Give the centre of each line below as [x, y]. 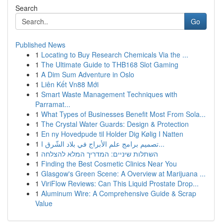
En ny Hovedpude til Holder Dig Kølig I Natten [112, 134]
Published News [40, 45]
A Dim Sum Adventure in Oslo [88, 74]
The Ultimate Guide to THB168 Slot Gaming [110, 64]
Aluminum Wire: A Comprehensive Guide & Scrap [119, 193]
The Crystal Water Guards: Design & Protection [115, 124]
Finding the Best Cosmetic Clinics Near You [109, 164]
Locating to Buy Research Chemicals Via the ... [115, 55]
